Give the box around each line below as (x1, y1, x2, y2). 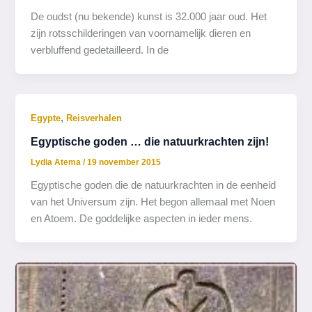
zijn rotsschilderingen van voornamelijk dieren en (31, 28, 251, 40)
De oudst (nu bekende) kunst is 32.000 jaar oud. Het (31, 11, 267, 23)
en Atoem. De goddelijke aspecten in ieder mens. (31, 213, 253, 225)
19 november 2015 (87, 157, 162, 168)
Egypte (31, 113, 61, 124)
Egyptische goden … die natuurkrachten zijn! (31, 134, 270, 148)
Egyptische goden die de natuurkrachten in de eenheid (31, 180, 276, 192)
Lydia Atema (31, 157, 84, 168)
